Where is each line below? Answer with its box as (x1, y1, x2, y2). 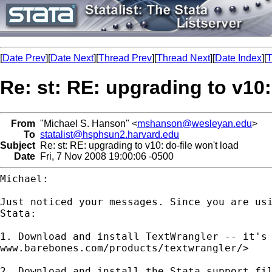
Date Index (215, 53, 262, 63)
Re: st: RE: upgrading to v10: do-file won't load (35, 140, 239, 151)
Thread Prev (98, 53, 152, 63)
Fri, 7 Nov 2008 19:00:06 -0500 (35, 151, 174, 161)
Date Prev (2, 53, 46, 63)
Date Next (50, 53, 93, 63)
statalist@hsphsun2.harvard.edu (40, 129, 179, 140)
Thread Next (157, 53, 210, 63)
